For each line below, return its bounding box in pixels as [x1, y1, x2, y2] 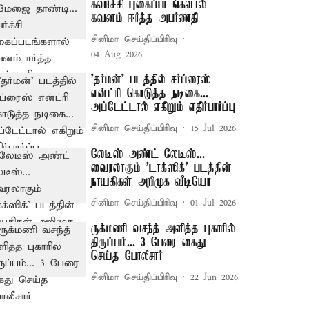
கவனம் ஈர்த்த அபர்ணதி [91, 12, 199, 26]
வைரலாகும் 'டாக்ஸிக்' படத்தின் [91, 161, 232, 175]
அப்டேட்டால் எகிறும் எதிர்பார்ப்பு [91, 101, 237, 114]
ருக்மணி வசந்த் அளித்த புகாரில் [91, 222, 236, 236]
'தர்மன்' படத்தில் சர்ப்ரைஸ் [91, 73, 212, 87]
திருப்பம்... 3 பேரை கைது [91, 236, 207, 250]
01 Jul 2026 [190, 197, 237, 209]
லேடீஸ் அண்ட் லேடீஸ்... [91, 148, 206, 161]
